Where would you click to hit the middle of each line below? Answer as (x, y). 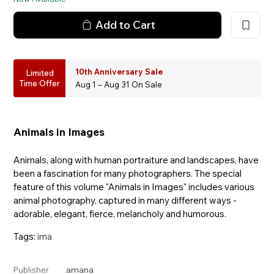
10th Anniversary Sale (119, 71)
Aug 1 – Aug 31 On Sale (119, 84)
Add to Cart (125, 24)
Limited (39, 72)
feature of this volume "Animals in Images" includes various (134, 187)
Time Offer (40, 83)
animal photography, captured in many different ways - (125, 200)
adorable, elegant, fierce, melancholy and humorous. (120, 213)
